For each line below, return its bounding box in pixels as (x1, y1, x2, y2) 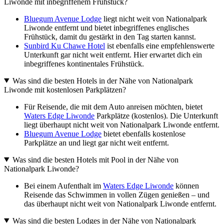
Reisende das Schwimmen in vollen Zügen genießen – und (24, 190, 209, 199)
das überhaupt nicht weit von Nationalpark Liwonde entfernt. (24, 199, 216, 208)
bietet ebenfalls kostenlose (101, 129, 185, 138)
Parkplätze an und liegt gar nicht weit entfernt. (24, 138, 169, 147)
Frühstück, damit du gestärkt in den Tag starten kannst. (24, 32, 196, 41)
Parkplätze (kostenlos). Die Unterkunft (94, 111, 218, 120)
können (173, 181, 199, 190)
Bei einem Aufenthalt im (24, 181, 103, 190)
